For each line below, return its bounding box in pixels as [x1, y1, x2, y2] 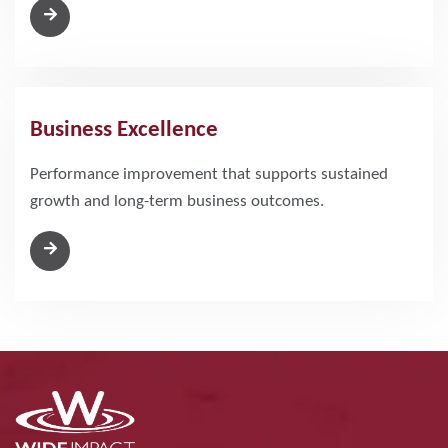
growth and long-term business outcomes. [30, 192, 324, 210]
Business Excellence [30, 118, 218, 142]
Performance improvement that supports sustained [30, 165, 388, 183]
